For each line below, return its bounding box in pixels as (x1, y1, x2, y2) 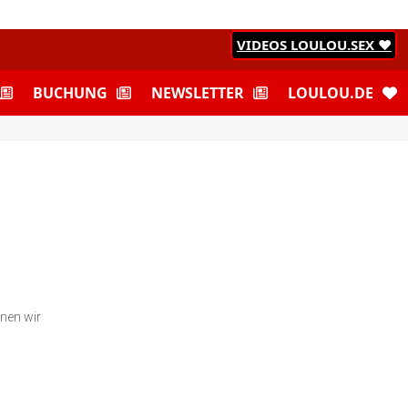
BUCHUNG (33, 83, 107, 103)
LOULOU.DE (288, 83, 373, 103)
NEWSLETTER (151, 83, 244, 103)
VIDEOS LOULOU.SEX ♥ (236, 36, 392, 54)
